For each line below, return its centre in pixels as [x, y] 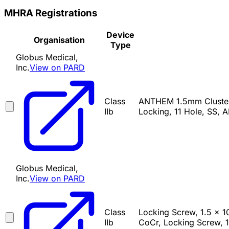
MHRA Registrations [51, 13]
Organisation [59, 40]
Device [120, 35]
